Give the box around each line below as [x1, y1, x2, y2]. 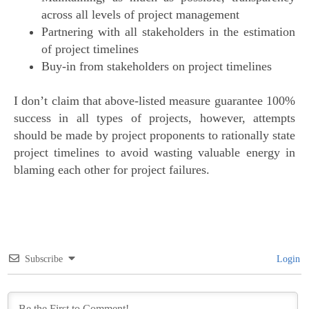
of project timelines [41, 42, 139, 57]
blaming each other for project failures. [14, 163, 210, 177]
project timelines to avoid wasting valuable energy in [14, 146, 295, 160]
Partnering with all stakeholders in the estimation [41, 25, 295, 39]
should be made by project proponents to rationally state [14, 128, 295, 143]
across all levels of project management [41, 8, 239, 22]
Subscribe [25, 253, 63, 264]
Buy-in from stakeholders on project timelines [41, 59, 272, 74]
